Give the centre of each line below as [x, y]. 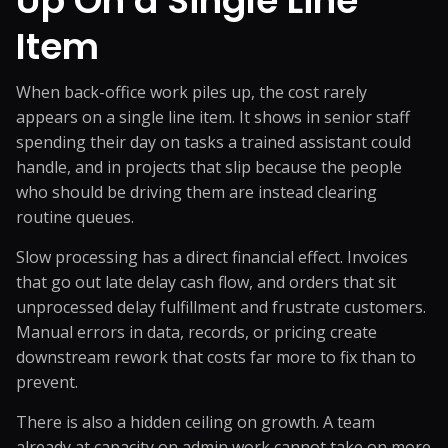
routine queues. [75, 217]
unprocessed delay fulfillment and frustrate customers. [221, 307]
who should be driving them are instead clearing [196, 192]
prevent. [47, 382]
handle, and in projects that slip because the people [209, 167]
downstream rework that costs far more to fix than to [216, 357]
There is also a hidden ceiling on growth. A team [195, 422]
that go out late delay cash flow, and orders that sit [206, 282]
